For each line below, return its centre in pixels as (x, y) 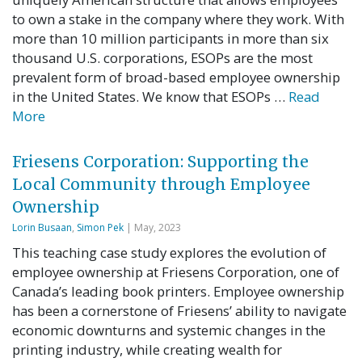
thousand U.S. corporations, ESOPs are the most (162, 58)
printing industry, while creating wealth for (147, 350)
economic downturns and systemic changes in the (169, 330)
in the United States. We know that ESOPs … (150, 97)
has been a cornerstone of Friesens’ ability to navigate (179, 311)
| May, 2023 (152, 227)
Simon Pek (100, 227)
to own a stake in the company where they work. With (178, 19)
